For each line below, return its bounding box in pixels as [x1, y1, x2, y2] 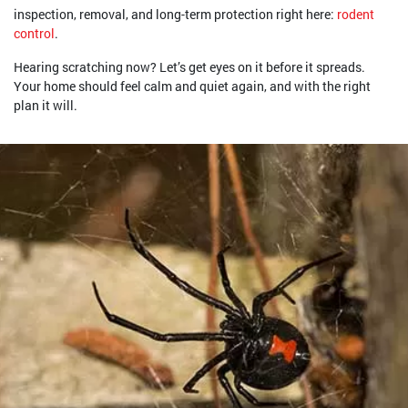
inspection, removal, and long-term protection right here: [14, 5, 337, 24]
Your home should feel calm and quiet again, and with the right [14, 77, 371, 96]
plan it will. [14, 97, 77, 115]
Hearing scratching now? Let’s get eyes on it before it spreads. [14, 58, 365, 76]
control [14, 25, 55, 43]
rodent [337, 5, 374, 24]
